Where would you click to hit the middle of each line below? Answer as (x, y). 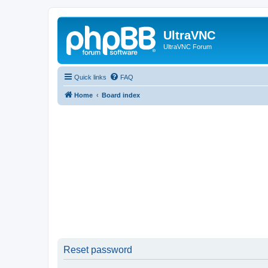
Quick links (90, 77)
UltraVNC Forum (188, 47)
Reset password (98, 249)
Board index (121, 95)
